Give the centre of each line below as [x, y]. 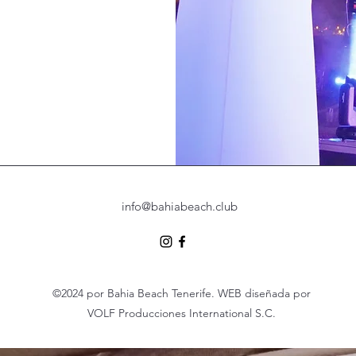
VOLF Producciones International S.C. [181, 313]
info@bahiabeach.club [180, 206]
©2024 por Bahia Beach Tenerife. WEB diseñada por [181, 293]
